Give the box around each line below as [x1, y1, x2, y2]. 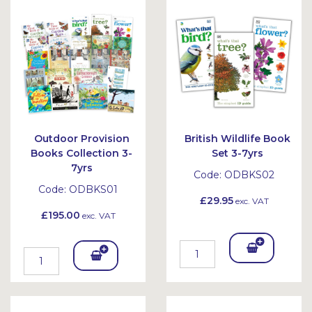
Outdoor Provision [33, 132, 130, 145]
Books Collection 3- [31, 147, 132, 159]
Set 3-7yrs [212, 147, 263, 159]
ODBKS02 [224, 169, 274, 181]
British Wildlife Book [185, 132, 290, 145]
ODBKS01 [69, 183, 118, 196]
